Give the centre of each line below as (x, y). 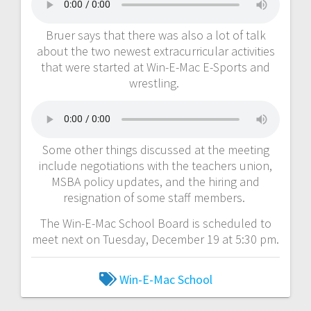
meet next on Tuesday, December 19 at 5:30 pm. (155, 239)
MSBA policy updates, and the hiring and (155, 181)
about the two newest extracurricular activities (155, 51)
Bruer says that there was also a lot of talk (155, 35)
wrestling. (155, 83)
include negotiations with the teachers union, (155, 165)
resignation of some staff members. (155, 197)
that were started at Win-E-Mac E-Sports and (155, 67)
